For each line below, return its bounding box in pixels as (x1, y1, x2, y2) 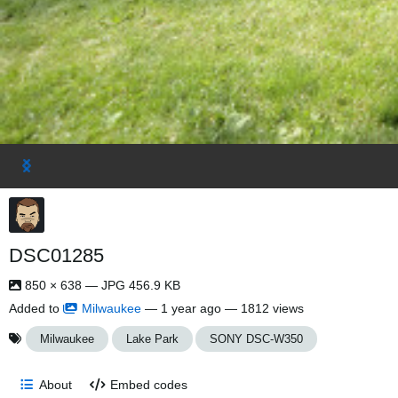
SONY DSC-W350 (210, 331, 304, 346)
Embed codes (110, 377, 188, 392)
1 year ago (161, 301, 221, 315)
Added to (9, 301, 63, 315)
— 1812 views (221, 301, 304, 315)
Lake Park (125, 331, 179, 346)
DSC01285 (9, 244, 104, 267)
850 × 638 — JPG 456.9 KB (21, 278, 180, 292)
